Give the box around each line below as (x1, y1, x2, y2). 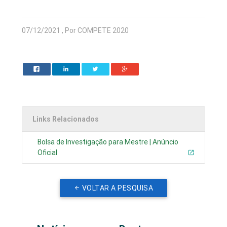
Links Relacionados (32, 115, 99, 124)
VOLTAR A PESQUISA (82, 183, 154, 193)
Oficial (37, 148, 58, 158)
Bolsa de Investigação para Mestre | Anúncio (37, 137, 179, 147)
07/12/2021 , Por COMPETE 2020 (22, 26, 129, 35)
